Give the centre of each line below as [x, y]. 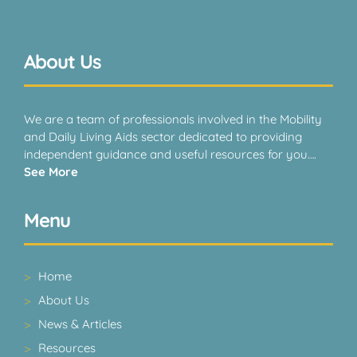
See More [51, 172]
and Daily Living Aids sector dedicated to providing [163, 137]
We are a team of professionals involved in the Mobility [173, 119]
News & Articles [80, 324]
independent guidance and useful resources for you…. [170, 154]
